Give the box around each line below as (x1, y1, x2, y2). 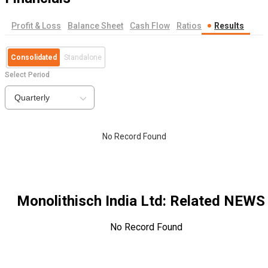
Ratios (176, 21, 202, 31)
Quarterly (14, 93, 50, 103)
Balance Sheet (68, 21, 123, 31)
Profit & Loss (11, 21, 61, 31)
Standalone (64, 53, 102, 62)
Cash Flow (130, 21, 170, 31)
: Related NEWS (163, 193, 265, 210)
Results (214, 21, 244, 31)
